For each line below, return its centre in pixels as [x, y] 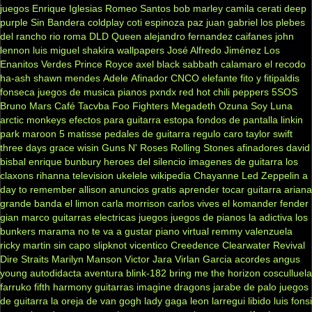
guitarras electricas [94, 217]
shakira [98, 50]
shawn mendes [67, 78]
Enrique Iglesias [67, 8]
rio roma [68, 36]
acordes [252, 259]
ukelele [132, 175]
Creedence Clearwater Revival [238, 245]
